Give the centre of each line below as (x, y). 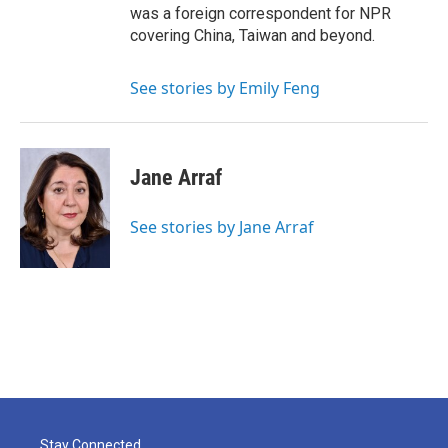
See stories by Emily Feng (225, 88)
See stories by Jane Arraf (222, 227)
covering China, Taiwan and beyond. (254, 35)
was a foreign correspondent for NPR (260, 13)
